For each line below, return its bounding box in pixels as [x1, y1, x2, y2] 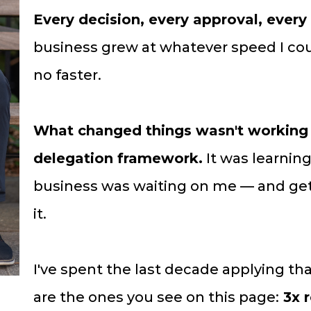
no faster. [33, 66, 101, 83]
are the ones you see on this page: [33, 288, 279, 305]
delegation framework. [33, 149, 203, 167]
